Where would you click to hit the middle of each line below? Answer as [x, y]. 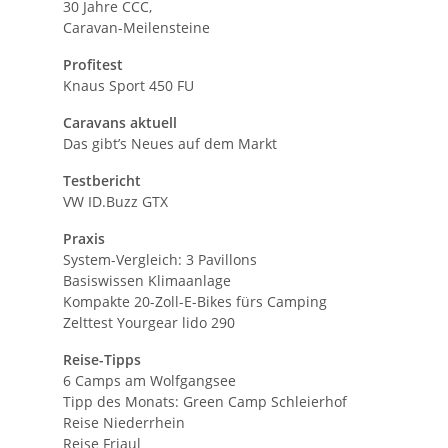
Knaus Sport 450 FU [128, 85]
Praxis [84, 238]
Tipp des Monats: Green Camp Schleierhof [205, 401]
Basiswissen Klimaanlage [147, 280]
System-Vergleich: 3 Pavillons [160, 259]
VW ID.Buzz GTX [115, 201]
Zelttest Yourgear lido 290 [149, 322]
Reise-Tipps [102, 359]
